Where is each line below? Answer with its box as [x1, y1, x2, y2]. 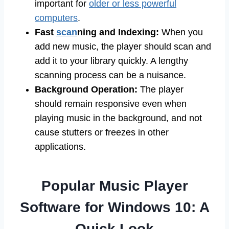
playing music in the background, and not [35, 113, 202, 124]
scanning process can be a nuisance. [35, 70, 186, 81]
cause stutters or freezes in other [35, 127, 169, 138]
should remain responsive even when [35, 99, 187, 109]
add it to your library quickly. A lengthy [35, 56, 188, 66]
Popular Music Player [41, 178, 188, 194]
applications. [35, 142, 86, 152]
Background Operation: [35, 84, 138, 95]
